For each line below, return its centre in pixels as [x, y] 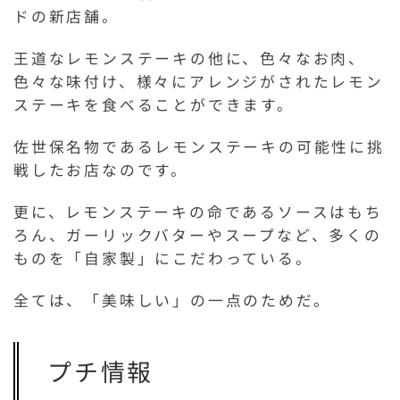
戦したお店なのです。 [101, 170]
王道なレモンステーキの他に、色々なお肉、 [190, 58]
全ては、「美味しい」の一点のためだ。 [172, 300]
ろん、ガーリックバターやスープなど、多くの [198, 235]
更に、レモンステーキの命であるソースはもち [198, 212]
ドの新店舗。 [67, 16]
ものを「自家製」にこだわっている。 [163, 258]
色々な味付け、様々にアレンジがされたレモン [199, 81]
